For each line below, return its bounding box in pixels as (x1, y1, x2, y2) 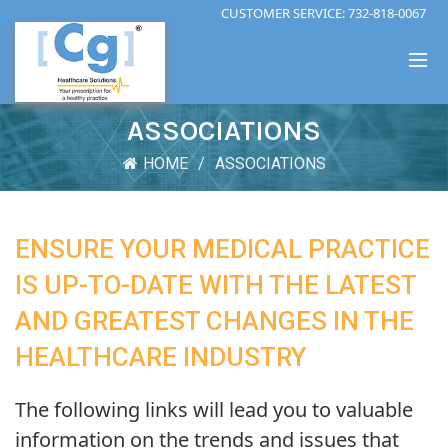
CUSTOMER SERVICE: (220, 4, 348, 22)
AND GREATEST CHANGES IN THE (15, 306, 414, 336)
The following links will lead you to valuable (15, 396, 413, 423)
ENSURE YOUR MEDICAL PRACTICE (15, 234, 430, 264)
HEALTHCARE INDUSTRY (15, 342, 306, 372)
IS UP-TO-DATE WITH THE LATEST (15, 270, 416, 300)
